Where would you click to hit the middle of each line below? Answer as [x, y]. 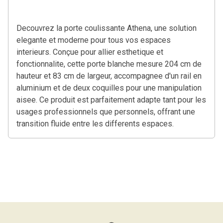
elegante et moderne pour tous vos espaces [94, 40]
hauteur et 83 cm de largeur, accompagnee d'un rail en [109, 76]
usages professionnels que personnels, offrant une [106, 111]
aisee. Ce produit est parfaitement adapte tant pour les [111, 100]
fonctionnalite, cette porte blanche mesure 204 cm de [109, 64]
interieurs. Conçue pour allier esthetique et [90, 52]
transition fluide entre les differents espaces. [95, 123]
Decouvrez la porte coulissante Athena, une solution [107, 28]
